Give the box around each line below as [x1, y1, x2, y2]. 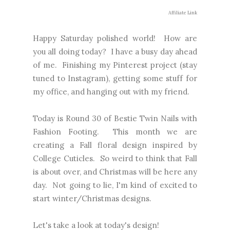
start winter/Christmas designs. [33, 193, 151, 203]
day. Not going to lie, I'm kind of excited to [33, 180, 197, 190]
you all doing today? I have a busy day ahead [33, 46, 197, 56]
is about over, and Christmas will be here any [33, 166, 197, 177]
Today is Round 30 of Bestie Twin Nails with [33, 113, 197, 123]
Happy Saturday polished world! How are [33, 33, 197, 43]
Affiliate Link [168, 9, 197, 15]
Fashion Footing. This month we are [33, 126, 197, 137]
